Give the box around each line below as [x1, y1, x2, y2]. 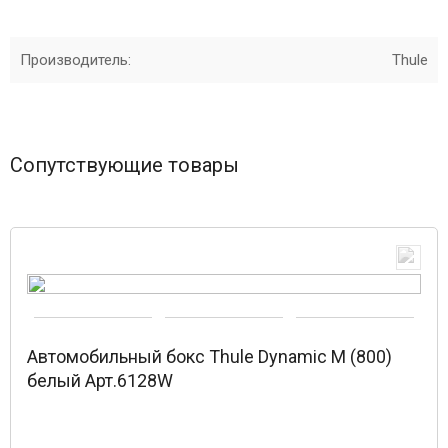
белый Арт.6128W [27, 370, 173, 391]
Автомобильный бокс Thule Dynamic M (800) [27, 346, 392, 367]
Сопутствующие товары [10, 153, 239, 177]
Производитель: [20, 51, 131, 69]
